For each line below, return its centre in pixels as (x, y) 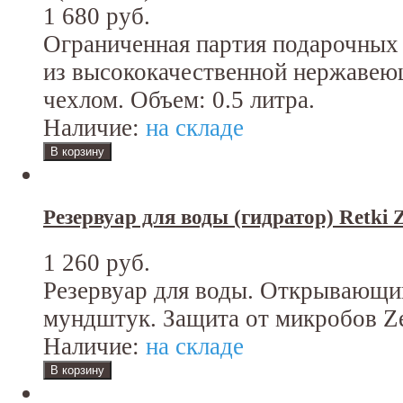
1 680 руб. (97, 16)
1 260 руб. (97, 263)
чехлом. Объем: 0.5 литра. (179, 99)
